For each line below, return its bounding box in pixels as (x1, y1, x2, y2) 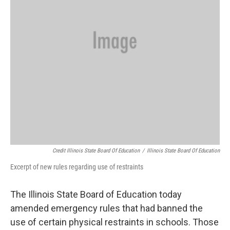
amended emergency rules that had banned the (10, 202, 203, 214)
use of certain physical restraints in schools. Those (10, 216, 219, 227)
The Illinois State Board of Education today (10, 188, 182, 200)
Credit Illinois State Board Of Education (52, 147, 140, 154)
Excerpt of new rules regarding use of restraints (10, 162, 143, 171)
